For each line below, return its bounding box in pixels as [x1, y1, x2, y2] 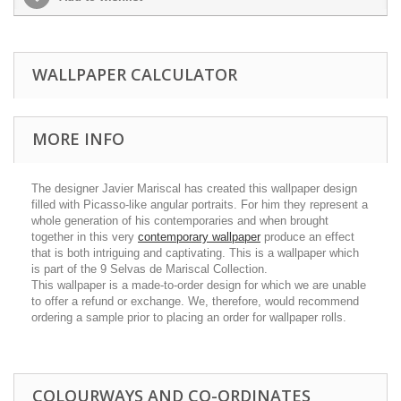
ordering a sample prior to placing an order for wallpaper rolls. [31, 311, 346, 324]
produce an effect [260, 230, 354, 243]
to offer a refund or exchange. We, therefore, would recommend [31, 294, 359, 308]
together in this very [31, 230, 138, 243]
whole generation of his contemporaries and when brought [31, 214, 328, 227]
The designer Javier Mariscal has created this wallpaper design [31, 182, 357, 195]
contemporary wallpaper [138, 230, 260, 243]
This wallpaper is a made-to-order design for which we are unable [31, 278, 366, 292]
